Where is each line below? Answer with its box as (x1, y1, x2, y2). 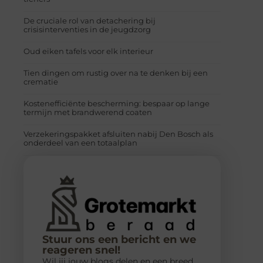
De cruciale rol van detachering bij (23, 15, 156, 25)
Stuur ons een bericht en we (42, 232, 196, 246)
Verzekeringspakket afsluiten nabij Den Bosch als (23, 129, 213, 139)
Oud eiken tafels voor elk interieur (23, 46, 153, 56)
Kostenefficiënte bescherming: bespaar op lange (23, 98, 210, 108)
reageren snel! (42, 243, 120, 257)
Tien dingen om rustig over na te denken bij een (23, 68, 208, 77)
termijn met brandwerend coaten (23, 107, 152, 117)
